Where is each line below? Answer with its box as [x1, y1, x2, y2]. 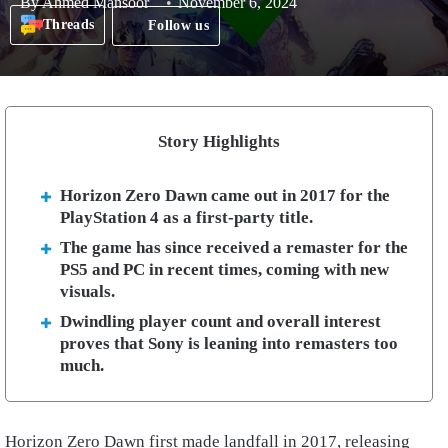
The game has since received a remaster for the [60, 237, 408, 257]
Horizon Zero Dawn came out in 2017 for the [60, 185, 390, 205]
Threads [43, 17, 95, 33]
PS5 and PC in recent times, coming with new [60, 259, 389, 279]
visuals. [60, 281, 119, 301]
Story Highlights [158, 131, 280, 151]
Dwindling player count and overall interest [60, 311, 381, 331]
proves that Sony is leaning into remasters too [60, 333, 398, 353]
